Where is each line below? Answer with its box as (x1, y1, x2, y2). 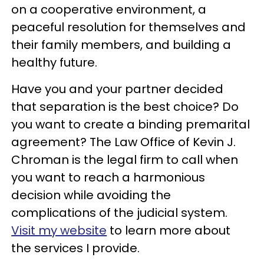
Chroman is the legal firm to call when (11, 151, 239, 168)
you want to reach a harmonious (11, 169, 206, 186)
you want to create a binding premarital (11, 115, 250, 133)
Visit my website (11, 222, 107, 239)
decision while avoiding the (11, 186, 171, 203)
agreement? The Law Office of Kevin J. (11, 133, 236, 150)
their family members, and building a (11, 36, 232, 53)
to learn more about (107, 222, 231, 239)
